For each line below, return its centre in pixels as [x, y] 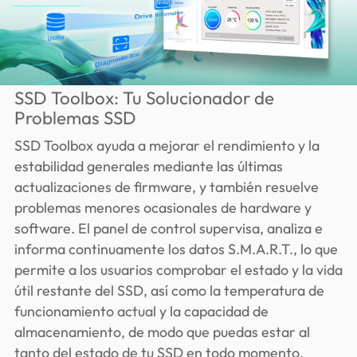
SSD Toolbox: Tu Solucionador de [144, 98]
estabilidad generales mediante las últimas [148, 166]
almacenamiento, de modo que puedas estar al [162, 331]
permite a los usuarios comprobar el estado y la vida [178, 269]
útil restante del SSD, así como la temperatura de [169, 290]
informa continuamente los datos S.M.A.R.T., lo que [176, 249]
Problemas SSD [75, 118]
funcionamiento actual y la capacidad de [141, 311]
